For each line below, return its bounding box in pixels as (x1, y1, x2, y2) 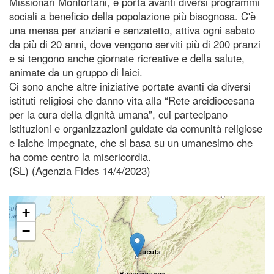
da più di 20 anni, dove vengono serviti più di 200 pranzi (9, 36, 261, 51)
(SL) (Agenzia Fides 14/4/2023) (9, 163, 150, 178)
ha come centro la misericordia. (9, 149, 151, 164)
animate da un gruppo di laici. (9, 64, 143, 80)
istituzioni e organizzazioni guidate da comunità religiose (9, 120, 262, 136)
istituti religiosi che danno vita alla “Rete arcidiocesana (9, 92, 254, 108)
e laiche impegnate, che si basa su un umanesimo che (9, 135, 253, 150)
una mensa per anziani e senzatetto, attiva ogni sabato (9, 22, 255, 37)
